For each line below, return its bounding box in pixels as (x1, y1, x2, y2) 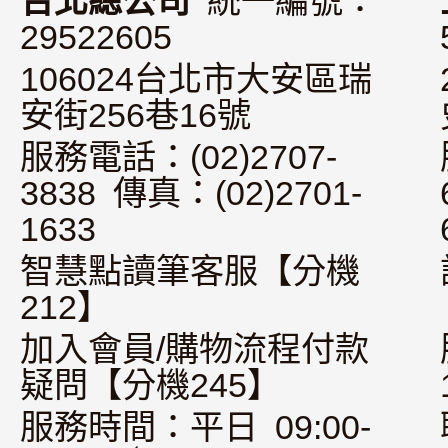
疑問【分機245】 (20, 366, 281, 404)
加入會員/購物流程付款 (20, 330, 369, 368)
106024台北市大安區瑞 (20, 60, 372, 98)
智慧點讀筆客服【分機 (20, 252, 360, 290)
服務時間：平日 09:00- (20, 408, 371, 446)
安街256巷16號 (20, 96, 251, 134)
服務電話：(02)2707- (20, 138, 337, 176)
